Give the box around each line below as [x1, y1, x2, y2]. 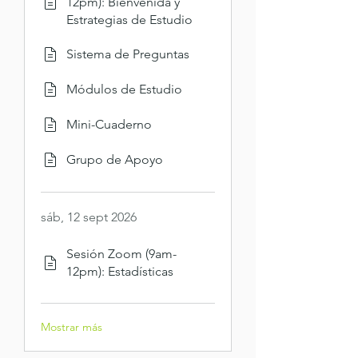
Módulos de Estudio [66, 82, 182, 97]
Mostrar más [41, 320, 102, 334]
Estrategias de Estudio [66, 12, 193, 27]
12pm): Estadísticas [66, 264, 173, 279]
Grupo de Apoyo [66, 152, 163, 167]
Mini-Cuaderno [66, 117, 152, 132]
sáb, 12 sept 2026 [41, 209, 137, 225]
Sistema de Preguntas [66, 46, 189, 62]
